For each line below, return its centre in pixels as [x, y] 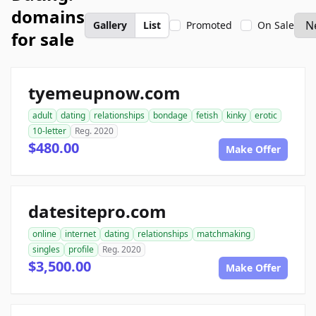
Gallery [110, 25]
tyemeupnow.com [104, 93]
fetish [207, 115]
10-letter [49, 131]
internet [80, 234]
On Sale [276, 25]
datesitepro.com [97, 211]
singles [46, 249]
